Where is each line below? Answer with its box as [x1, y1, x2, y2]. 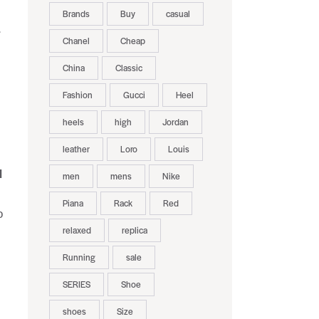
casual [165, 7, 190, 21]
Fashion [62, 88, 93, 102]
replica [121, 224, 147, 237]
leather [62, 142, 90, 156]
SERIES [62, 278, 90, 291]
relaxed [62, 224, 91, 237]
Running [62, 251, 95, 264]
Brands [62, 7, 90, 21]
